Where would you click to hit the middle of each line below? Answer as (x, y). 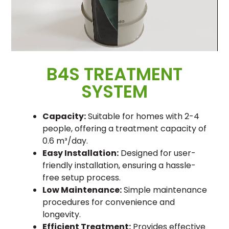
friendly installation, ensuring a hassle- (119, 166)
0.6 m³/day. (65, 141)
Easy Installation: (80, 153)
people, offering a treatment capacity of (124, 129)
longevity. (61, 215)
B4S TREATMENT (114, 74)
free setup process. (81, 178)
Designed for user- (157, 153)
